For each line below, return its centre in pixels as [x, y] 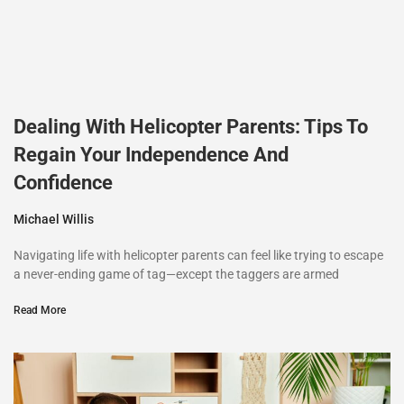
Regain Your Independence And [151, 155]
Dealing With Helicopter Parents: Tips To [191, 127]
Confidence [63, 183]
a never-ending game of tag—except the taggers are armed [176, 275]
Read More [40, 311]
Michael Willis [54, 220]
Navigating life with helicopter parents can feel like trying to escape [198, 256]
